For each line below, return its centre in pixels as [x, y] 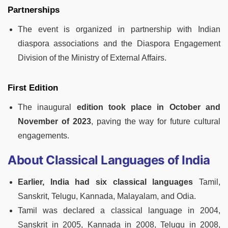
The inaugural [47, 107]
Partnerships [35, 10]
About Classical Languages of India [109, 160]
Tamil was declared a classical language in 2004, [119, 211]
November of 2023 [54, 122]
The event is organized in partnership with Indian [119, 30]
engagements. [44, 136]
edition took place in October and [149, 107]
